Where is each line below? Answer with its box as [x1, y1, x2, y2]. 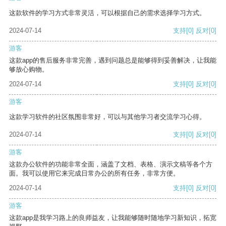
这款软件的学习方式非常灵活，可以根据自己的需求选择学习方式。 [9, 9, 206, 17]
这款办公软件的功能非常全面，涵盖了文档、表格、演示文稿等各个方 [9, 160, 212, 168]
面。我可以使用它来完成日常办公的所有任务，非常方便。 [9, 169, 180, 178]
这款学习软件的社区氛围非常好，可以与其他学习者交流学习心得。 [9, 113, 206, 121]
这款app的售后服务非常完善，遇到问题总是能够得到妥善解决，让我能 [9, 56, 216, 65]
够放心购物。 [9, 66, 48, 74]
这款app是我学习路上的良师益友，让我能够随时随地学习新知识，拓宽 [9, 214, 216, 222]
